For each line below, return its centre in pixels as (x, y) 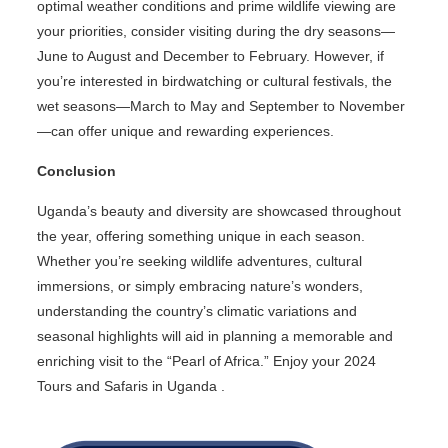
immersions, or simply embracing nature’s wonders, (199, 285)
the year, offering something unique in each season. (200, 235)
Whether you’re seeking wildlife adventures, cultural (199, 260)
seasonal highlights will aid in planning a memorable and (214, 335)
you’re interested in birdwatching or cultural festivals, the (214, 80)
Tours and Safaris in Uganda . (130, 385)
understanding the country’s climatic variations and (196, 310)
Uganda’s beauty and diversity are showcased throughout (218, 210)
